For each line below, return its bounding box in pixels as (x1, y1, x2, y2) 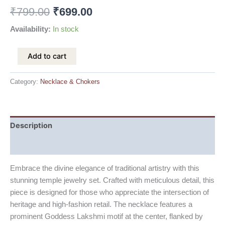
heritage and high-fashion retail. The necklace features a (10, 200, 192, 208)
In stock (53, 25, 79, 33)
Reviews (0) (10, 140, 53, 150)
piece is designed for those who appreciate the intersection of (10, 188, 209, 196)
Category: (10, 77, 40, 85)
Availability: (10, 25, 51, 33)
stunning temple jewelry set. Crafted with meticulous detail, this (10, 176, 214, 184)
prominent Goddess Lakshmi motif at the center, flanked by (10, 212, 203, 220)
